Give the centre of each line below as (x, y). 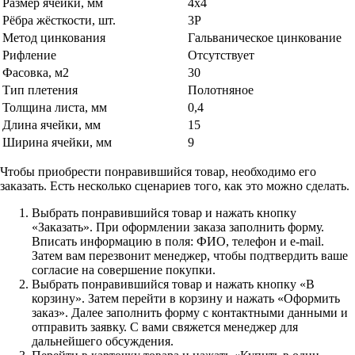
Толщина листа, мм (55, 107)
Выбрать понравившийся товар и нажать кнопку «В (173, 284)
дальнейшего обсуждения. (103, 341)
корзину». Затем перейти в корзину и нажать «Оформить (186, 298)
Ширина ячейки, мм (57, 142)
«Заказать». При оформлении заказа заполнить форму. (178, 227)
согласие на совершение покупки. (124, 269)
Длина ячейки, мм (52, 124)
